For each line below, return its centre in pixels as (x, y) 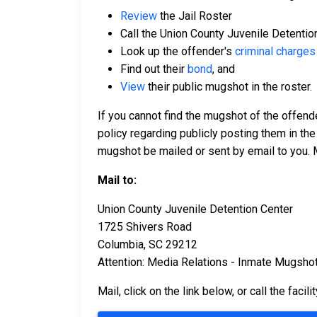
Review (139, 16)
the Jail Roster (195, 16)
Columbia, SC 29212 (148, 245)
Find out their (154, 69)
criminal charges (275, 52)
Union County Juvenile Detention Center (195, 209)
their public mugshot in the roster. (229, 87)
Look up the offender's (178, 52)
